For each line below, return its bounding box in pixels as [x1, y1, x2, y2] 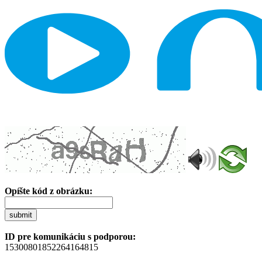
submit [9, 210, 32, 219]
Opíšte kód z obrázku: [5, 185, 92, 196]
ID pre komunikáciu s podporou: [5, 231, 136, 242]
